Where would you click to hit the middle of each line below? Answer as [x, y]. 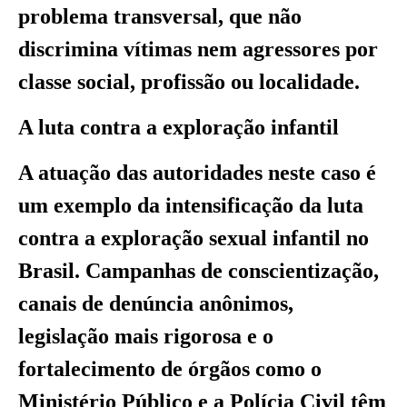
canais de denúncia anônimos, [156, 304]
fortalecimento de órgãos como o [170, 369]
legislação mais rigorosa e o [146, 337]
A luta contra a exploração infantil [179, 128]
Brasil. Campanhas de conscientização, [199, 271]
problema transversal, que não [160, 16]
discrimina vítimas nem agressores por [198, 49]
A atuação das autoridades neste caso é [197, 173]
